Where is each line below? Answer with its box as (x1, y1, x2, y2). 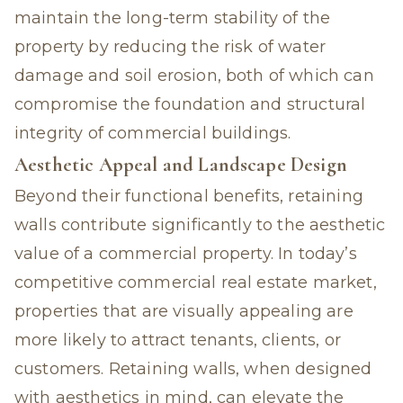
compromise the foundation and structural (14, 94, 366, 114)
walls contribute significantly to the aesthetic (14, 215, 386, 235)
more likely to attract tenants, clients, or (14, 330, 341, 350)
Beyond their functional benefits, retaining (14, 186, 363, 206)
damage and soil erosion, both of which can (14, 66, 374, 85)
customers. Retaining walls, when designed (14, 359, 372, 379)
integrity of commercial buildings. (14, 123, 291, 143)
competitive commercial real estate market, (14, 273, 377, 292)
